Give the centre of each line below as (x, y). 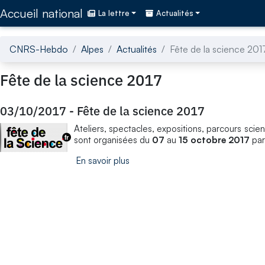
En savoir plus (103, 160)
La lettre (114, 13)
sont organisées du (113, 140)
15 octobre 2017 (214, 140)
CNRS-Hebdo (39, 49)
